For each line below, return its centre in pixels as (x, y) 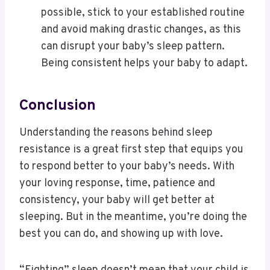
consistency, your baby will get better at (117, 201)
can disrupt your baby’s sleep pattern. (133, 47)
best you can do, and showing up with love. (122, 234)
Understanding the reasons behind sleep (116, 133)
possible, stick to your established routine (143, 13)
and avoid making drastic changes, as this (141, 30)
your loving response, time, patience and (117, 184)
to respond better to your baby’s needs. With (127, 167)
